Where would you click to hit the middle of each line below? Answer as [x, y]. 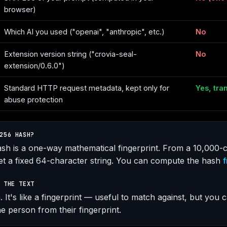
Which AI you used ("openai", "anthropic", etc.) [84, 32]
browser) [20, 9]
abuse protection [33, 100]
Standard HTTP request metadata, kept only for [87, 88]
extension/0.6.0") [34, 66]
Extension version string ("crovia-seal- [70, 54]
